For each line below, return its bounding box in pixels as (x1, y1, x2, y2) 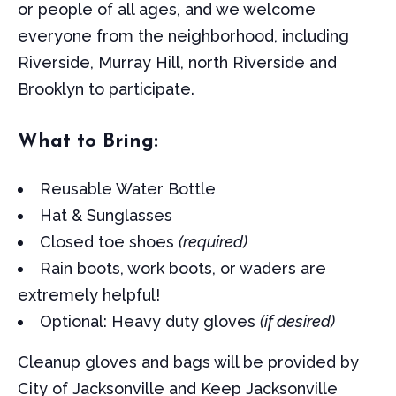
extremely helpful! (18, 285, 160, 304)
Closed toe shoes (40, 232, 179, 251)
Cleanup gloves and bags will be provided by (18, 352, 359, 371)
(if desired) (260, 311, 335, 331)
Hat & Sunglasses (40, 205, 172, 225)
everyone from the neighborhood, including (18, 27, 349, 45)
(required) (179, 232, 247, 251)
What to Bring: (18, 132, 158, 152)
